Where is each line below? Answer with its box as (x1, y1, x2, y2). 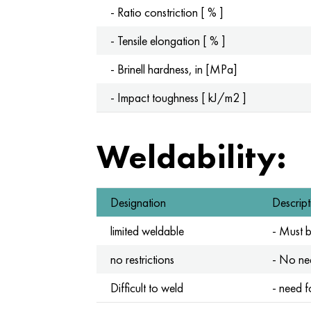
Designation (110, 194, 166, 210)
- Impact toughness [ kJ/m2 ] (110, 90, 246, 106)
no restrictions (110, 251, 174, 267)
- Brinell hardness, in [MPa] (110, 61, 237, 77)
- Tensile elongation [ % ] (110, 33, 226, 49)
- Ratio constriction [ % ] (110, 4, 224, 20)
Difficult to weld (110, 280, 183, 296)
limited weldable (110, 223, 184, 239)
